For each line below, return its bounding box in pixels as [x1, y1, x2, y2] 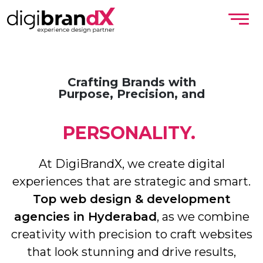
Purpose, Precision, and [58, 87, 205, 101]
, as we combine [156, 210, 249, 224]
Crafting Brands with [67, 75, 196, 89]
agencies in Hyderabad [14, 210, 157, 224]
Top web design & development [32, 192, 231, 206]
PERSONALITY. [63, 122, 200, 144]
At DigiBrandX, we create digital [38, 157, 225, 171]
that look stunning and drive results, [27, 245, 236, 259]
